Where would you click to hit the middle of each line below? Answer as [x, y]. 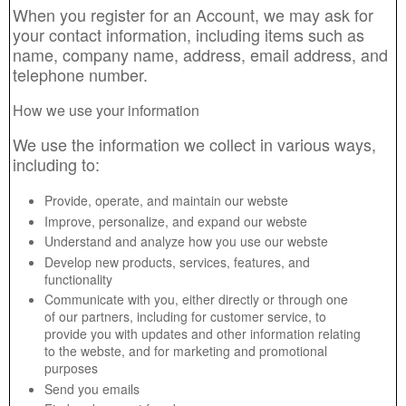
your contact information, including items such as [188, 34]
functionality [78, 279]
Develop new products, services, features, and [177, 261]
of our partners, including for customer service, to [185, 316]
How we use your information [106, 110]
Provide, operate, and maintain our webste [166, 200]
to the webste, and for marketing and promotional [186, 351]
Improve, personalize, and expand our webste [176, 221]
